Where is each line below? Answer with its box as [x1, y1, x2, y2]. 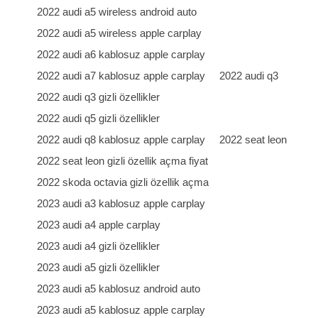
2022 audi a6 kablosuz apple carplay [37, 48, 206, 60]
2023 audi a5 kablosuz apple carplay [37, 304, 206, 316]
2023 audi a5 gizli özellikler [37, 261, 160, 273]
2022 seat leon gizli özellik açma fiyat [37, 155, 209, 167]
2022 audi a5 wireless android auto [37, 6, 197, 18]
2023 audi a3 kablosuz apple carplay [37, 197, 206, 209]
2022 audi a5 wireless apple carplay [37, 27, 202, 39]
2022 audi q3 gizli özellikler [37, 91, 160, 103]
